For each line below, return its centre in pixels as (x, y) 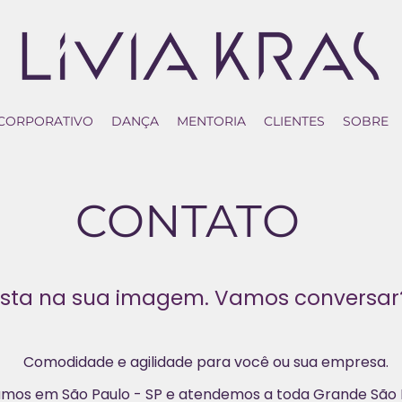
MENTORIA (211, 121)
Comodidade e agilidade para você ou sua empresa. (206, 362)
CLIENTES (294, 121)
